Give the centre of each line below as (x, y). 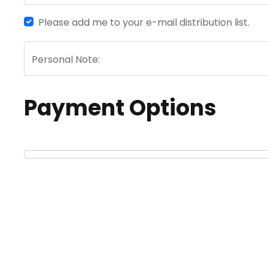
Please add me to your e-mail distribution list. (144, 22)
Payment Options (120, 108)
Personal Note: (66, 60)
